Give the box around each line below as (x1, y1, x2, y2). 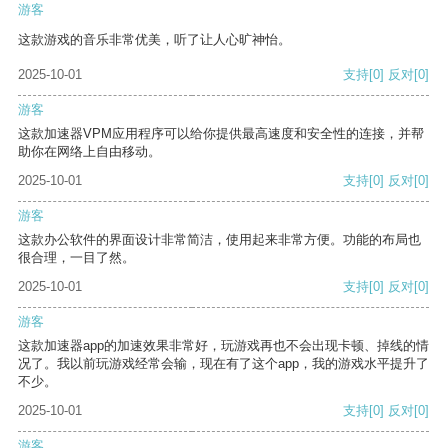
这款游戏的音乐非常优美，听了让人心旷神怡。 (18, 32, 291, 48)
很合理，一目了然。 (18, 250, 135, 266)
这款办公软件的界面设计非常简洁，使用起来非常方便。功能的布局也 (18, 232, 421, 248)
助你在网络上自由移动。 (18, 144, 161, 160)
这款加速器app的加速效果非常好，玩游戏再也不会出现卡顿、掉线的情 (18, 338, 429, 354)
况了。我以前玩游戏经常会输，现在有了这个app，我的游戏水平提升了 (18, 356, 429, 372)
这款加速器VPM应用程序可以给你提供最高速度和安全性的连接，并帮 (18, 126, 424, 142)
